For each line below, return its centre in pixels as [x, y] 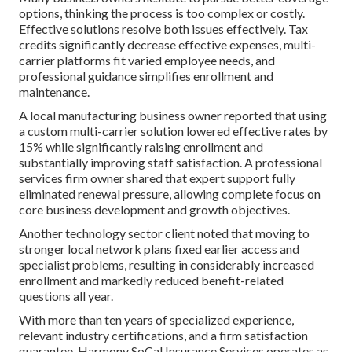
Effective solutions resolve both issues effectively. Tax [163, 28]
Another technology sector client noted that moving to [164, 233]
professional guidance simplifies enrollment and [146, 75]
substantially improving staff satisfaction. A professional [170, 162]
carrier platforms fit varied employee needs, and [147, 60]
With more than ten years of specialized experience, [156, 319]
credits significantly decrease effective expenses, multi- [167, 44]
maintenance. [54, 91]
